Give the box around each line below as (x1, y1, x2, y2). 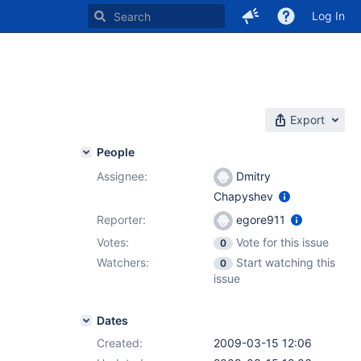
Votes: (97, 235, 129, 249)
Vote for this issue (236, 235, 329, 249)
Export (290, 113, 325, 127)
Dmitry (233, 169, 271, 183)
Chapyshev (214, 189, 276, 204)
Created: (97, 336, 143, 350)
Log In (312, 9, 345, 23)
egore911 (233, 213, 288, 226)
